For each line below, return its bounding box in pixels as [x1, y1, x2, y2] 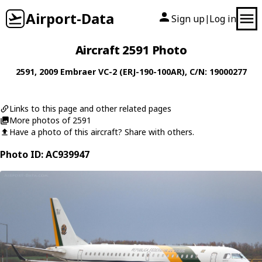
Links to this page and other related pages [9, 103, 171, 114]
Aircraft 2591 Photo [75, 42, 187, 58]
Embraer [60, 66, 96, 77]
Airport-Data [26, 9, 114, 28]
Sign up [171, 12, 205, 25]
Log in [209, 12, 236, 25]
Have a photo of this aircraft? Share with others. [9, 126, 194, 137]
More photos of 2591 [9, 115, 91, 126]
